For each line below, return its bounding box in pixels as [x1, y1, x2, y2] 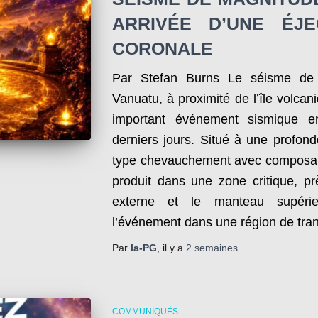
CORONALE [111, 38, 213, 58]
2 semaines [185, 242, 238, 253]
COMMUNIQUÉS [111, 307, 178, 317]
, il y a [156, 242, 186, 253]
